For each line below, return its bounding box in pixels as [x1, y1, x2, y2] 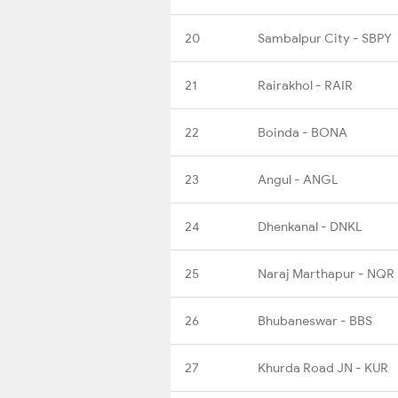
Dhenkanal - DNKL [258, 218, 362, 235]
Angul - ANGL [258, 171, 338, 187]
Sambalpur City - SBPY [258, 29, 392, 46]
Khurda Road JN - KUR [258, 359, 388, 376]
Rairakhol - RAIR [258, 76, 353, 93]
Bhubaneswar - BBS [258, 312, 372, 329]
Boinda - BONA [258, 123, 347, 140]
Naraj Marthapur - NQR [258, 265, 394, 282]
